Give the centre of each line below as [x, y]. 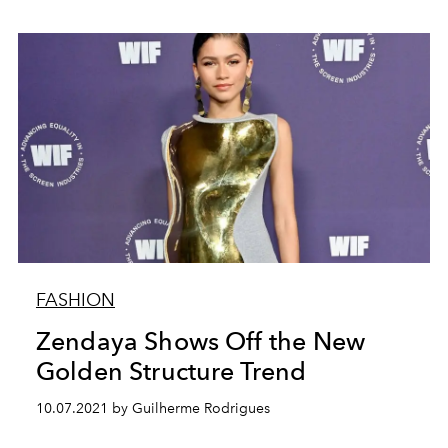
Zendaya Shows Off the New [200, 340]
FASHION [75, 299]
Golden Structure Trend [171, 370]
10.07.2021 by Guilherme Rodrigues [152, 408]
